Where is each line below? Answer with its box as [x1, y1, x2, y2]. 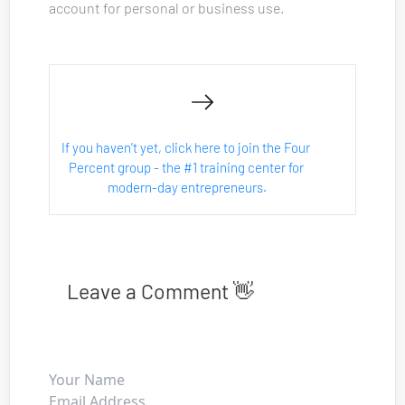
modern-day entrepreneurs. [108, 178, 268, 195]
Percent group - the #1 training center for [68, 158, 306, 175]
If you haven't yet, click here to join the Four [61, 138, 314, 155]
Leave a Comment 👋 [67, 278, 254, 304]
